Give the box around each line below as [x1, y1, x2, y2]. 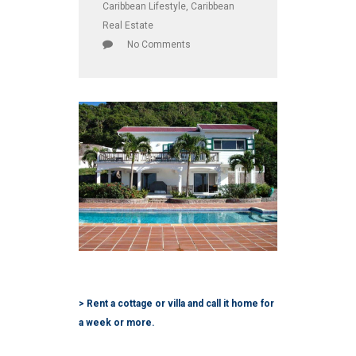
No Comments [127, 39, 191, 50]
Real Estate [103, 20, 153, 31]
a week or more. [79, 316, 155, 328]
